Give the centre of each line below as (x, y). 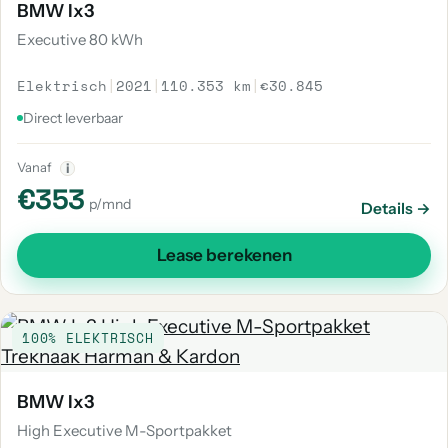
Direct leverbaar (73, 118)
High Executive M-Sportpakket (125, 430)
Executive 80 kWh (80, 39)
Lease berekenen (224, 255)
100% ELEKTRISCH (88, 338)
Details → (396, 208)
